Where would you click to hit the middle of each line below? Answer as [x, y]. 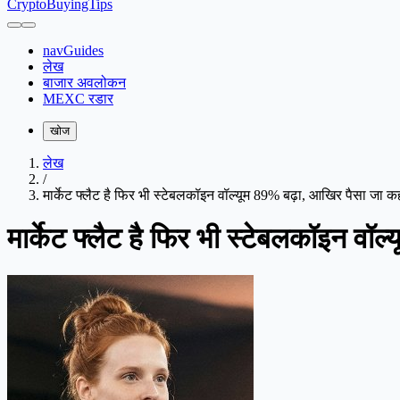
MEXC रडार [78, 99]
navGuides [73, 50]
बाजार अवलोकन [84, 83]
